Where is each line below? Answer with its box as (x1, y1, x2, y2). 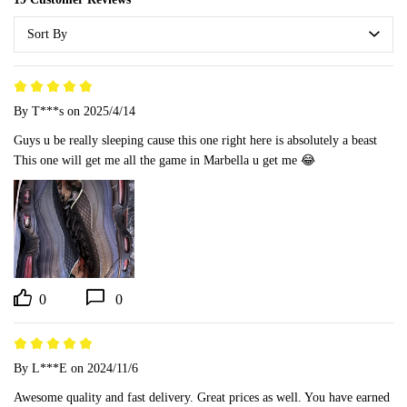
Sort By (27, 26, 67, 41)
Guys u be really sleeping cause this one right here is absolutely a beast (14, 133, 381, 147)
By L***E (14, 361, 67, 375)
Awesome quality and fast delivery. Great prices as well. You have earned (14, 390, 390, 404)
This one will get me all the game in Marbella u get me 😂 (14, 153, 315, 167)
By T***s (14, 104, 64, 118)
